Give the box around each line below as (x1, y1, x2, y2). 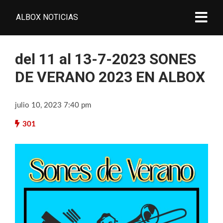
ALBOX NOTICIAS (16, 12, 78, 22)
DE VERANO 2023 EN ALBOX (15, 68, 205, 86)
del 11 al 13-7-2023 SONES (15, 50, 196, 68)
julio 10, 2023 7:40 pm (15, 102, 91, 109)
